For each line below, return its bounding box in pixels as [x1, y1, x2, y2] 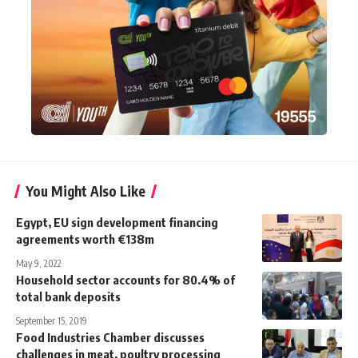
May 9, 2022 [16, 257, 62, 269]
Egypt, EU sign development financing [16, 214, 218, 229]
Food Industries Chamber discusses [16, 329, 205, 344]
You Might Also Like [26, 181, 145, 200]
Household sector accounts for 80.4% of [16, 272, 235, 287]
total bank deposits [16, 288, 121, 304]
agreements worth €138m [16, 231, 154, 246]
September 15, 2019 [16, 314, 87, 327]
